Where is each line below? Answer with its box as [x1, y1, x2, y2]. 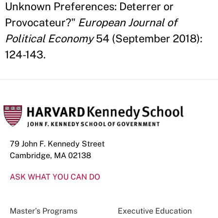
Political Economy [5, 32, 93, 45]
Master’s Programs [10, 206, 77, 216]
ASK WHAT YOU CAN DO [10, 172, 100, 182]
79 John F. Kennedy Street [10, 139, 105, 149]
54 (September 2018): [93, 32, 202, 45]
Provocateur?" [5, 16, 78, 29]
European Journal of [78, 16, 177, 29]
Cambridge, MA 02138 [10, 151, 91, 161]
